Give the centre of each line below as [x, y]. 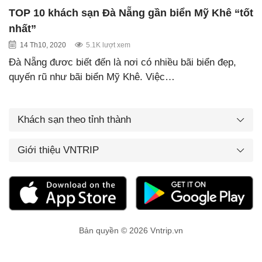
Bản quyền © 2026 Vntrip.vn [131, 231]
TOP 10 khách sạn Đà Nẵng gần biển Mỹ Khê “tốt [131, 13]
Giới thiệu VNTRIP [58, 150]
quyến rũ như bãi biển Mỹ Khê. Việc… [92, 77]
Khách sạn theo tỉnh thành [74, 119]
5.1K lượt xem [108, 45]
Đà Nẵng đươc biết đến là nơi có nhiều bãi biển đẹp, [123, 62]
